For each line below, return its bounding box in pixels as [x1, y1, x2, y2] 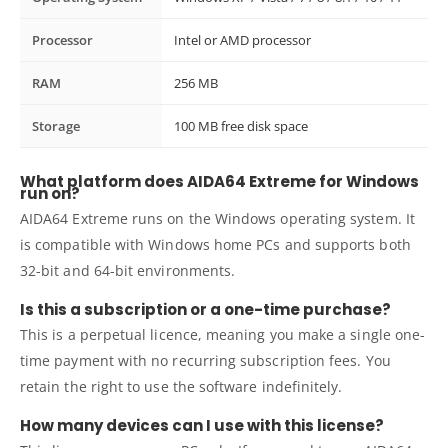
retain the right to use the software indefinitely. [20, 376, 343, 396]
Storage [32, 116, 80, 135]
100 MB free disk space [174, 116, 308, 135]
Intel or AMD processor [174, 30, 311, 49]
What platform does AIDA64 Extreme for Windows [20, 170, 419, 192]
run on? [20, 182, 80, 204]
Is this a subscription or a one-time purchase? [20, 298, 391, 320]
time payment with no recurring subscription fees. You [20, 350, 391, 370]
